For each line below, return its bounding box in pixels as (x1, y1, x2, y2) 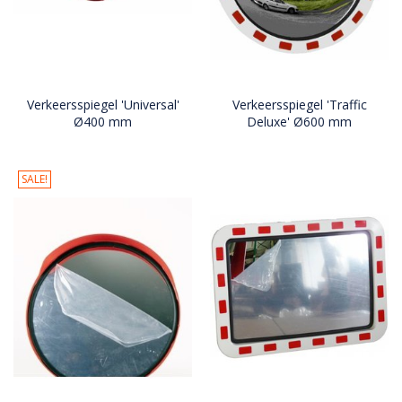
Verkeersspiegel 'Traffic (232, 96, 367, 114)
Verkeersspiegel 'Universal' (26, 96, 179, 114)
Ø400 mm (74, 113, 132, 131)
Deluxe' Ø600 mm (247, 113, 352, 131)
